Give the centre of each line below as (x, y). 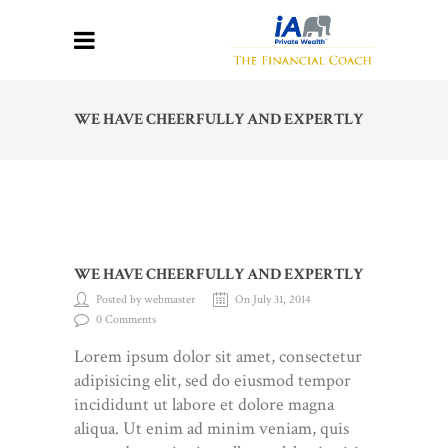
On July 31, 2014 (273, 299)
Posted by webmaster (145, 299)
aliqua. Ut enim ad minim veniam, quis (211, 428)
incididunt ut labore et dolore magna (204, 404)
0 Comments (126, 319)
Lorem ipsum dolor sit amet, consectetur (218, 356)
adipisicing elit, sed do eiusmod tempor (212, 380)
